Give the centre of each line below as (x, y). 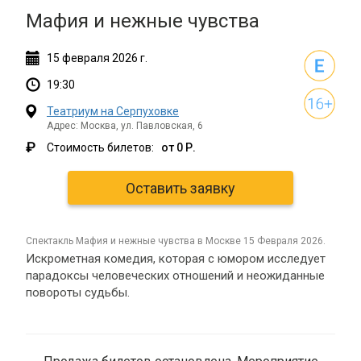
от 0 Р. (176, 147)
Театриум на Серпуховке (113, 111)
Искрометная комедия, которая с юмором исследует (176, 259)
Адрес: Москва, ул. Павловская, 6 (125, 126)
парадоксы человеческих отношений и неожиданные (175, 276)
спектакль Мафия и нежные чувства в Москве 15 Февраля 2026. (179, 241)
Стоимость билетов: (102, 147)
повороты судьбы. (78, 293)
